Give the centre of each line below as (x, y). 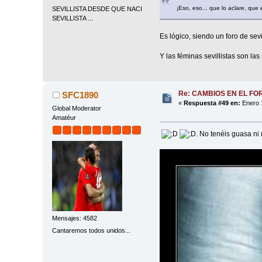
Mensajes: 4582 (75, 218)
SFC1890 (80, 95)
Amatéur (64, 117)
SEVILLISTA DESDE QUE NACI (97, 8)
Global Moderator (77, 108)
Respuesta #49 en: (212, 103)
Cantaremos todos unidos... (92, 230)
